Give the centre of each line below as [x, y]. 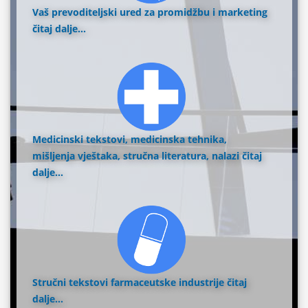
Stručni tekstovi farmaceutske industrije [130, 282]
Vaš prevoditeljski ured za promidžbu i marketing [150, 12]
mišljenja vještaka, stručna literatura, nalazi [136, 155]
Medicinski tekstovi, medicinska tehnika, [130, 139]
